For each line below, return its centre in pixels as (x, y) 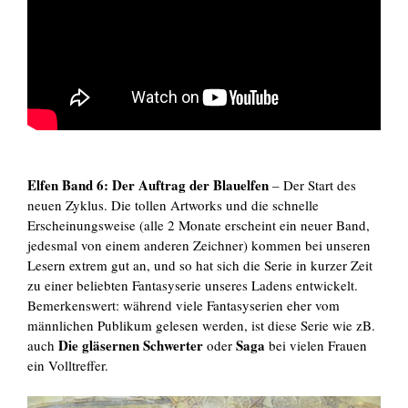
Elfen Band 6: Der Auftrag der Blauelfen (148, 185)
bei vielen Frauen (318, 346)
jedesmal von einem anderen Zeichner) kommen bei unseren (199, 245)
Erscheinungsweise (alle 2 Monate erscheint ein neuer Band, (199, 225)
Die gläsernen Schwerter (131, 346)
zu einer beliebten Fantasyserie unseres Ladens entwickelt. (193, 286)
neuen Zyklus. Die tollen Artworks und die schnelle (173, 205)
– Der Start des (312, 185)
